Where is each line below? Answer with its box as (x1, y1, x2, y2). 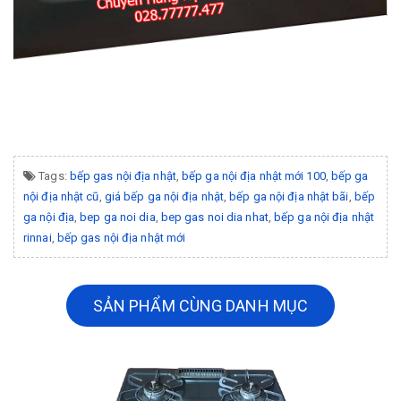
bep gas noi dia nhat (160, 209, 269, 224)
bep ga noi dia (80, 209, 156, 224)
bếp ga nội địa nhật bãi (229, 189, 349, 203)
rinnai (23, 230, 52, 244)
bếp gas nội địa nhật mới (56, 230, 186, 244)
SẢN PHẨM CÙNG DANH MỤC (92, 295, 309, 315)
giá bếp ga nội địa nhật (104, 189, 225, 203)
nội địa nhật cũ (23, 189, 99, 203)
